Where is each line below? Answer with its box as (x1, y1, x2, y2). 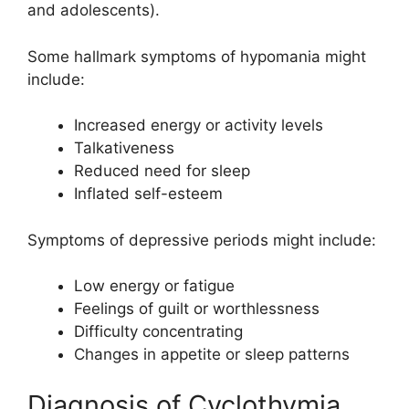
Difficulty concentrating (74, 322, 243, 341)
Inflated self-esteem (74, 184, 223, 203)
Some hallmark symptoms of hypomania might (27, 47, 366, 66)
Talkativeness (74, 139, 174, 157)
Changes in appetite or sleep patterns (74, 345, 350, 363)
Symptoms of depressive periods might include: (27, 230, 376, 249)
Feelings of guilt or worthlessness (74, 299, 320, 318)
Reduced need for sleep (74, 162, 250, 180)
